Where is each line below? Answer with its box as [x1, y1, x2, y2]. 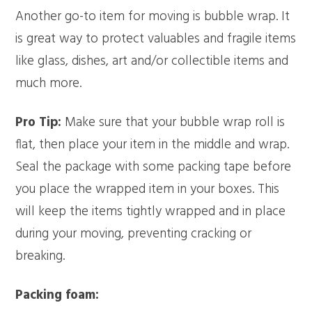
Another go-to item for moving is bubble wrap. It [15, 6, 290, 27]
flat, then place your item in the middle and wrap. [15, 134, 290, 155]
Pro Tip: [15, 111, 62, 133]
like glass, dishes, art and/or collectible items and [15, 50, 289, 72]
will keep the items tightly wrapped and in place [15, 201, 286, 222]
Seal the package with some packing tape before [15, 156, 292, 178]
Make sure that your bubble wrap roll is [61, 111, 286, 133]
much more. [15, 72, 82, 94]
